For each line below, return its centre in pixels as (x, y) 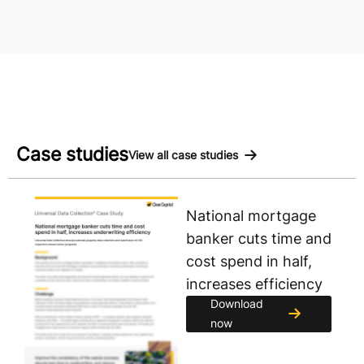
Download (236, 304)
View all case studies (183, 155)
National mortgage (251, 215)
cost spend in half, (249, 261)
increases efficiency (254, 284)
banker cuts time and (258, 238)
